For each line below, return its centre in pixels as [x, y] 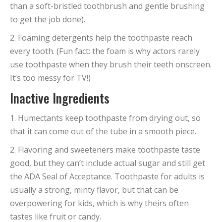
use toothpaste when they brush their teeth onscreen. [111, 64]
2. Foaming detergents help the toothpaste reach [101, 38]
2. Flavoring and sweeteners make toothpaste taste [105, 150]
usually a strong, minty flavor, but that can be [94, 190]
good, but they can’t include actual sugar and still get [108, 163]
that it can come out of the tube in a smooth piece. [103, 131]
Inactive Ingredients [60, 98]
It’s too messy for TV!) [50, 78]
